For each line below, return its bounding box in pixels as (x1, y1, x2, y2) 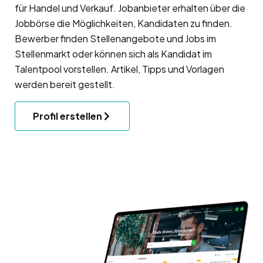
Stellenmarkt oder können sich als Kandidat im (15, 47, 212, 60)
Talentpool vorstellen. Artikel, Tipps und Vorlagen (15, 62, 224, 75)
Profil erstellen (33, 109, 102, 122)
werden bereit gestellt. (15, 77, 115, 90)
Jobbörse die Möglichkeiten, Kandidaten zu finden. (15, 16, 232, 29)
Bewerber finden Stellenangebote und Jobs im (15, 32, 216, 45)
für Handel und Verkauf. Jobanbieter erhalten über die (15, 1, 245, 14)
